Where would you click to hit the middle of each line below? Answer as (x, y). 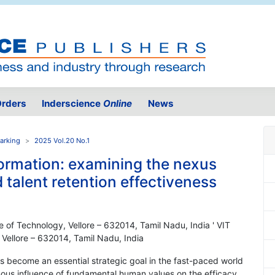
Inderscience (73, 104)
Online (118, 104)
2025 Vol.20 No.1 (62, 141)
